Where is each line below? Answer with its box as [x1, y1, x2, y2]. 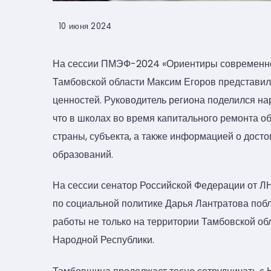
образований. [53, 147, 113, 162]
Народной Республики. [53, 233, 154, 247]
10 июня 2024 [59, 20, 112, 32]
